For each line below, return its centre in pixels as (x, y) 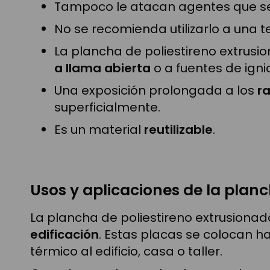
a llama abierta (102, 68)
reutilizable (178, 129)
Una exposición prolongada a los (156, 90)
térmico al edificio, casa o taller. (126, 251)
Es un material (99, 129)
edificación (64, 234)
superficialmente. (107, 107)
